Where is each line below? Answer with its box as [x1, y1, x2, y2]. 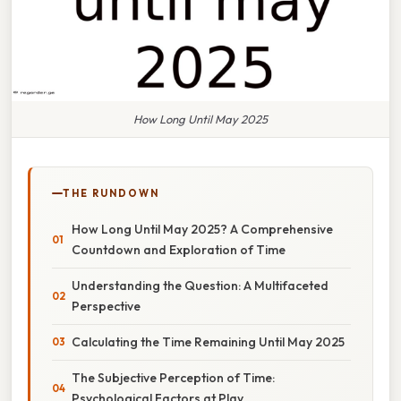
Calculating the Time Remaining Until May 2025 [72, 333, 345, 350]
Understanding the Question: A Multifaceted [72, 277, 328, 294]
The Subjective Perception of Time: [72, 369, 275, 386]
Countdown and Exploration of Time [72, 241, 286, 258]
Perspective [72, 297, 141, 314]
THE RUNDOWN [63, 186, 159, 200]
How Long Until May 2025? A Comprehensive [72, 220, 333, 237]
